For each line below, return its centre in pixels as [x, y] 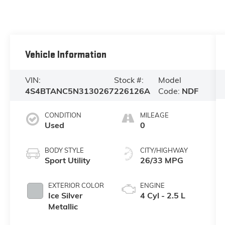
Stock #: [129, 80]
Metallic [63, 206]
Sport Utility [67, 160]
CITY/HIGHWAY [164, 150]
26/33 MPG [161, 160]
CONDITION [63, 115]
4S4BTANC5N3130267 [69, 91]
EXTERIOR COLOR [76, 185]
